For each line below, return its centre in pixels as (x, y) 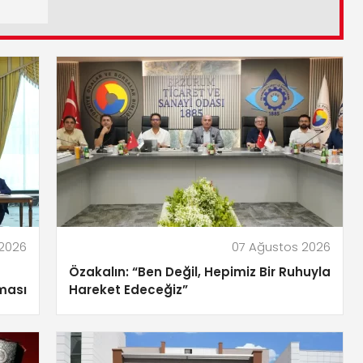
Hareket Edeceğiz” (128, 290)
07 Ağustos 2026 (281, 247)
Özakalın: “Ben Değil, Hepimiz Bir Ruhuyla (200, 272)
